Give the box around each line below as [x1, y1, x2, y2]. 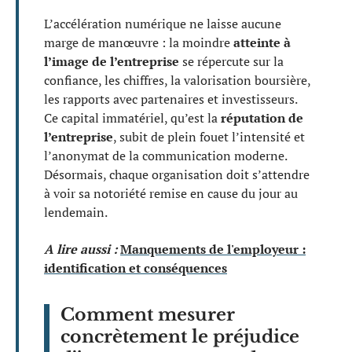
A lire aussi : [44, 240, 117, 258]
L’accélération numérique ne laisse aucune [44, 15, 281, 32]
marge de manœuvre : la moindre [44, 34, 233, 51]
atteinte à [233, 34, 291, 51]
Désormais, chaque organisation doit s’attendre [44, 166, 310, 183]
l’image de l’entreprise [44, 53, 179, 70]
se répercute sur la [179, 53, 284, 70]
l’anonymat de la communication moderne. [44, 147, 287, 164]
